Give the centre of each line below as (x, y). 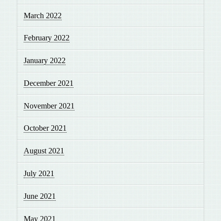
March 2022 (43, 15)
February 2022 (47, 38)
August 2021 (44, 151)
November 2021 (49, 106)
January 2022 (45, 61)
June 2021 (40, 196)
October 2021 (45, 128)
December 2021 (49, 83)
